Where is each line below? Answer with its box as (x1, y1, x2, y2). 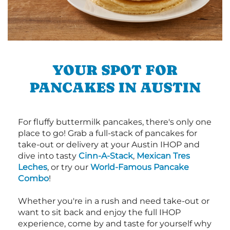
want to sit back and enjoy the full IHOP (18, 207, 181, 218)
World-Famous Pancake (90, 162, 189, 172)
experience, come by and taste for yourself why (18, 219, 212, 229)
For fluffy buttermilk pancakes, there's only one (18, 117, 212, 127)
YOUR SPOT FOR (52, 62, 178, 79)
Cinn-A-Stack (79, 151, 133, 161)
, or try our (47, 162, 90, 172)
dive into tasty (18, 151, 79, 161)
